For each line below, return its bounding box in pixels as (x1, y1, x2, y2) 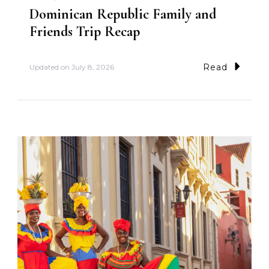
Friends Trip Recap (29, 22, 140, 40)
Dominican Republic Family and (29, 5, 216, 23)
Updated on (29, 62, 71, 72)
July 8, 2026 (71, 62, 114, 72)
